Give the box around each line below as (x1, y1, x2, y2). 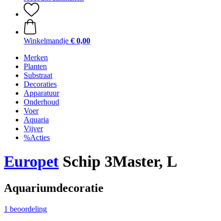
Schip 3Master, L (59, 152, 177, 171)
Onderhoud (24, 98, 59, 106)
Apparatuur (24, 89, 59, 97)
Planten (24, 62, 47, 71)
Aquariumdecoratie (4, 181, 104, 194)
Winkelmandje (24, 37, 69, 45)
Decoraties (24, 80, 57, 88)
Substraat (24, 71, 52, 79)
